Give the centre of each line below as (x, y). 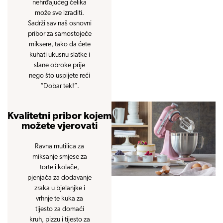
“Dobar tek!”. (59, 86)
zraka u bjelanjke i (59, 188)
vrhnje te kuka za (59, 199)
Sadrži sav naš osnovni (59, 23)
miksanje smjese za (59, 157)
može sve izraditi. (59, 13)
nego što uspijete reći (59, 76)
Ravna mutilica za (59, 146)
